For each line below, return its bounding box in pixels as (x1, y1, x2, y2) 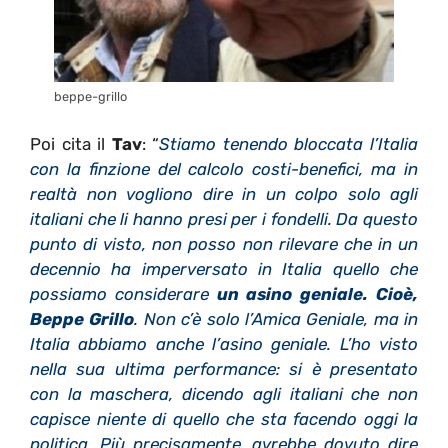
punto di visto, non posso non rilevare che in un (30, 233, 418, 254)
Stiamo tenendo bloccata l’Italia (159, 133, 419, 154)
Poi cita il (30, 133, 112, 154)
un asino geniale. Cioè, (216, 283, 419, 304)
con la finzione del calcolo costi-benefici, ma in (30, 158, 418, 179)
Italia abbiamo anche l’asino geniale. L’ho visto (30, 333, 418, 354)
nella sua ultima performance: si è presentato (30, 358, 418, 379)
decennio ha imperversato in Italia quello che (30, 258, 418, 279)
